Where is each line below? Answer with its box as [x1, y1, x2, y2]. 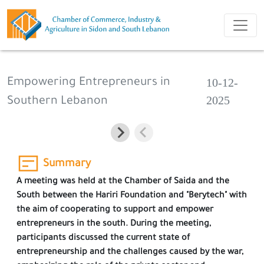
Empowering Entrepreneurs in [7, 77, 170, 90]
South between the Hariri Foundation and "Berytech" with [16, 192, 247, 201]
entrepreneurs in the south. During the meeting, [16, 220, 211, 229]
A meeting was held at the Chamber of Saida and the [16, 177, 229, 187]
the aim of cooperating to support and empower [16, 206, 213, 215]
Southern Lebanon [7, 95, 108, 108]
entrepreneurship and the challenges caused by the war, [16, 248, 243, 258]
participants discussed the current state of [16, 234, 190, 243]
